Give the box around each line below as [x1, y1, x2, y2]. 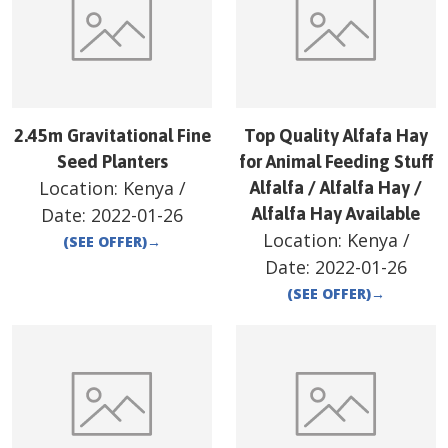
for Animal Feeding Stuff [238, 151, 434, 173]
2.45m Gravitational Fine [13, 125, 211, 147]
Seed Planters [56, 151, 168, 173]
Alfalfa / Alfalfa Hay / [250, 177, 422, 199]
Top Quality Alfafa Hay [244, 125, 428, 147]
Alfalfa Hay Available [252, 203, 420, 225]
